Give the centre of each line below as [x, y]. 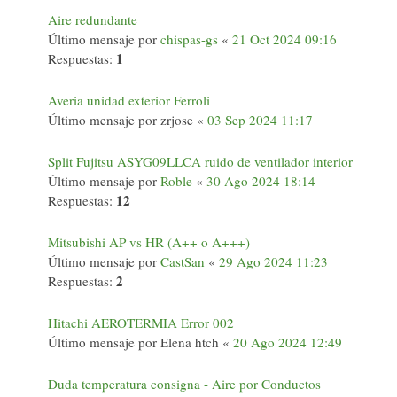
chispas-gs [189, 39]
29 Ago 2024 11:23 [273, 261]
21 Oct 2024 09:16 [284, 39]
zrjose [177, 120]
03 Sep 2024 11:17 [260, 120]
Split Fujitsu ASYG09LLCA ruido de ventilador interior [200, 161]
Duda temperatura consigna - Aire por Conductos [184, 384]
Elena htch [190, 342]
